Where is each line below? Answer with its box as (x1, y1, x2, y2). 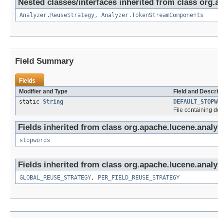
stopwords (19, 137, 50, 144)
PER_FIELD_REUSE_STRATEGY (98, 174, 180, 182)
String (43, 98, 63, 106)
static (19, 98, 43, 106)
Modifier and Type (19, 88, 68, 95)
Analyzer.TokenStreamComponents (101, 12, 203, 19)
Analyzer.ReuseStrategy (19, 12, 94, 19)
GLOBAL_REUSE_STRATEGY (19, 174, 91, 182)
